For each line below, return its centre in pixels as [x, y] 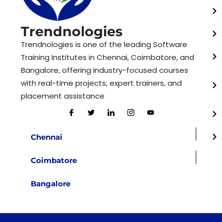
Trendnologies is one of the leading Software [104, 44]
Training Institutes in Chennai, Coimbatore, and [108, 57]
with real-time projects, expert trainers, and [102, 83]
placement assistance [63, 96]
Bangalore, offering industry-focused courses [105, 70]
